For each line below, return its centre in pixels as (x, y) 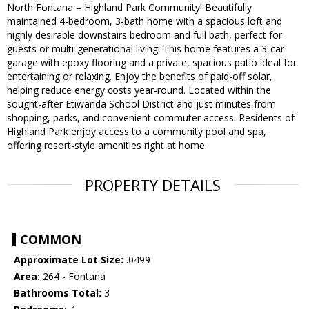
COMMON (51, 240)
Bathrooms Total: (58, 293)
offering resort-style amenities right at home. (107, 146)
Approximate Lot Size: (69, 260)
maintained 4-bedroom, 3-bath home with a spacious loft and (144, 21)
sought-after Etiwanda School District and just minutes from (141, 104)
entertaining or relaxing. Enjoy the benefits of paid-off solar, (140, 77)
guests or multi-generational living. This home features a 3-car (146, 49)
